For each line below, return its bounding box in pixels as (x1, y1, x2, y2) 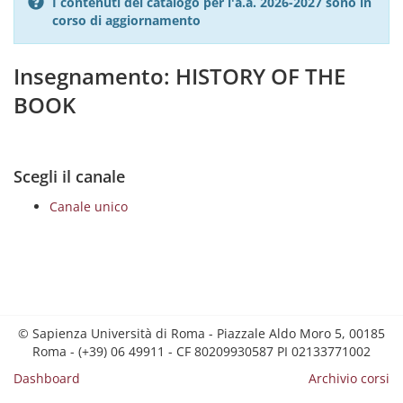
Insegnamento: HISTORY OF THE (13, 61, 345, 91)
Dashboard (13, 370, 80, 387)
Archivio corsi (309, 370, 390, 387)
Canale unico (49, 198, 128, 215)
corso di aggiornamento (52, 12, 201, 29)
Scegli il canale (13, 166, 125, 187)
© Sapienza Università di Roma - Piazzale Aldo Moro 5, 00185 (18, 325, 385, 342)
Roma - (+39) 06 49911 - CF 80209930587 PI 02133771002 (32, 343, 371, 360)
